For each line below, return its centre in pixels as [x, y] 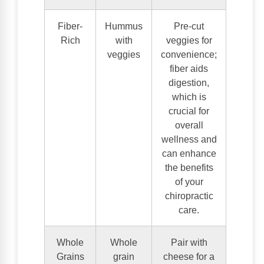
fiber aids [189, 68]
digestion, [189, 82]
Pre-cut [189, 26]
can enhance [189, 153]
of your [189, 181]
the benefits [189, 167]
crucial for [189, 110]
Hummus [124, 26]
